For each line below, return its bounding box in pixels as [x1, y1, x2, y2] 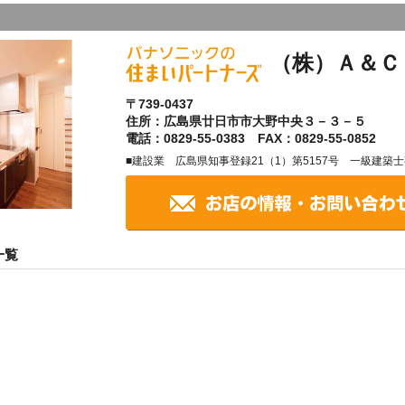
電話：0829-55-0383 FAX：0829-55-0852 [125, 131, 376, 146]
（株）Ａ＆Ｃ [269, 50, 400, 75]
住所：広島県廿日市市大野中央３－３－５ [125, 114, 366, 129]
